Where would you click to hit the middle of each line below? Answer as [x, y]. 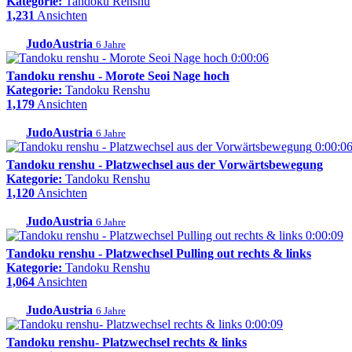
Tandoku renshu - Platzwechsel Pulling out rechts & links [159, 254]
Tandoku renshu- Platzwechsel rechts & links [126, 343]
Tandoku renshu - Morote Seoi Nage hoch [118, 76]
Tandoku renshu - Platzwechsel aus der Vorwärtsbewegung [165, 165]
